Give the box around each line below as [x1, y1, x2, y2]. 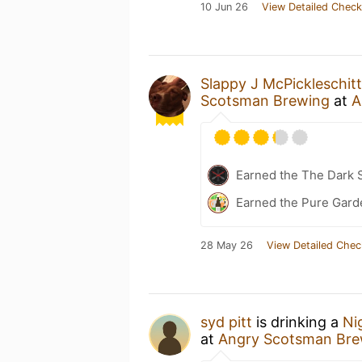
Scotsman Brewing [200, 91, 330, 109]
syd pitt [200, 313, 252, 330]
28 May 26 [200, 238, 253, 251]
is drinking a [252, 313, 343, 330]
